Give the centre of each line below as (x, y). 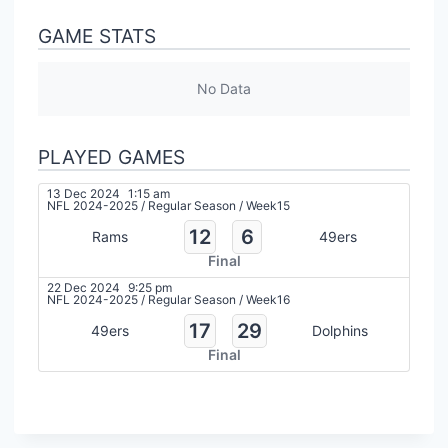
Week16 (268, 299)
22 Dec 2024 (83, 287)
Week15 (268, 205)
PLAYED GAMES (111, 156)
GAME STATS (97, 35)
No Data (224, 88)
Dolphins (340, 330)
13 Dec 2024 (83, 193)
